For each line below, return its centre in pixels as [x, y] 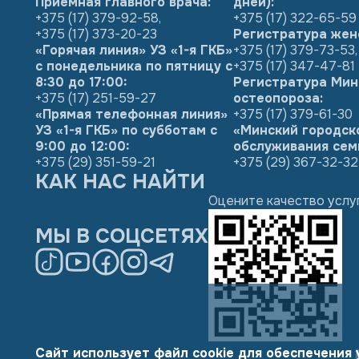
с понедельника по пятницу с [134, 67]
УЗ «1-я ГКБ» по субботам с [126, 131]
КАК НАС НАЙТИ [120, 182]
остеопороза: [278, 99]
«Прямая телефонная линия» [131, 115]
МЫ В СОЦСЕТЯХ [122, 237]
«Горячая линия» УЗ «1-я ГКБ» [134, 50]
